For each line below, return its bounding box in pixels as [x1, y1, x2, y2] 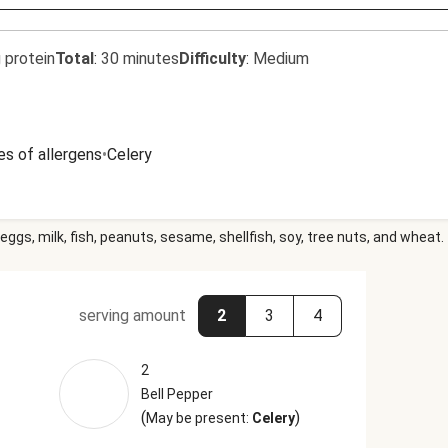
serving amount [78, 306, 186, 325]
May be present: [145, 410, 252, 426]
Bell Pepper [140, 386, 213, 402]
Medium [253, 49, 309, 68]
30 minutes [101, 49, 179, 68]
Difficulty [179, 49, 246, 68]
